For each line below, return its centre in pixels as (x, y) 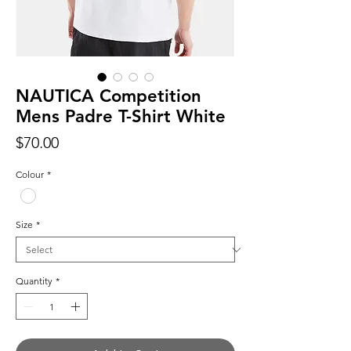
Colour (30, 175)
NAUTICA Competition (109, 96)
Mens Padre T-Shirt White (121, 117)
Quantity (34, 281)
